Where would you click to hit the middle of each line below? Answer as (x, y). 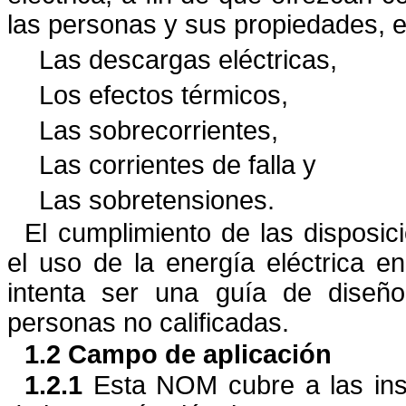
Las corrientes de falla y (178, 165)
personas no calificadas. (148, 322)
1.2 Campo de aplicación (179, 354)
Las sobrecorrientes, (159, 130)
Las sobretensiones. (157, 201)
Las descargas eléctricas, (188, 60)
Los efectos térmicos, (164, 95)
